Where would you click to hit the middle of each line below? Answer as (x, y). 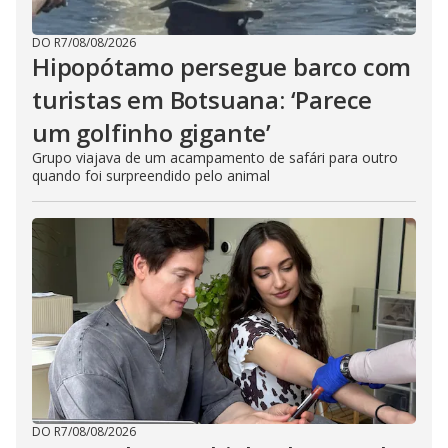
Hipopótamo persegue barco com (222, 66)
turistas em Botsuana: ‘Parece (202, 99)
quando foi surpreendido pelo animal (151, 175)
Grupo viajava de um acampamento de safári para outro (215, 157)
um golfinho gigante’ (152, 132)
